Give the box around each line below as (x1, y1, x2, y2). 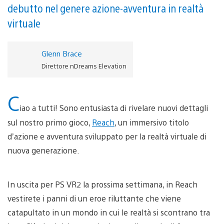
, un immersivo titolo (114, 116, 189, 127)
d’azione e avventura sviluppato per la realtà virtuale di (7, 130, 206, 141)
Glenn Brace (41, 48, 82, 58)
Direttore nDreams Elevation (41, 61, 126, 70)
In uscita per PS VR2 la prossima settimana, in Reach (7, 178, 197, 189)
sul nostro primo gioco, (7, 116, 92, 127)
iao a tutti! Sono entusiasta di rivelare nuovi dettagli (19, 102, 208, 113)
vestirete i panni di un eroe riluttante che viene (7, 192, 181, 203)
